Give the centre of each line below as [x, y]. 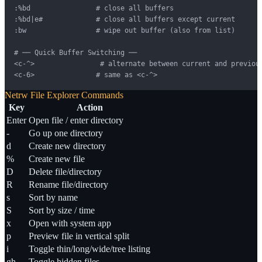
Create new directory [67, 146]
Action [89, 107]
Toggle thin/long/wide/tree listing [89, 249]
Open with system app [70, 223]
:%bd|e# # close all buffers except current [125, 19]
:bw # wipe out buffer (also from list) [125, 30]
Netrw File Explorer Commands [64, 95]
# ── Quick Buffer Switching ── [75, 52]
